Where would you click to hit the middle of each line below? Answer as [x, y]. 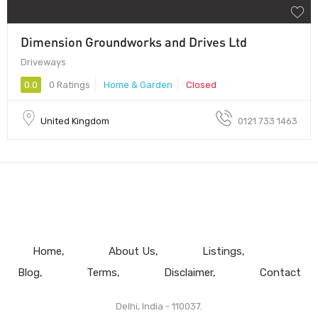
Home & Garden [138, 84]
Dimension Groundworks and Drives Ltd [134, 42]
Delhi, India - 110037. [159, 306]
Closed [201, 84]
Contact [280, 272]
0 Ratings [68, 84]
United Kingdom [75, 121]
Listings [222, 251]
